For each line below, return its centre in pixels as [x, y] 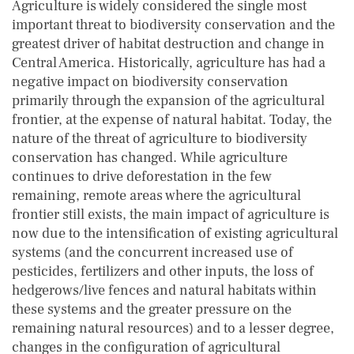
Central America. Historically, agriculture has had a [169, 63]
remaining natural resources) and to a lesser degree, [173, 328]
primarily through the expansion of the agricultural [168, 101]
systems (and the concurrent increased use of [153, 252]
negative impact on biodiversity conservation [150, 82]
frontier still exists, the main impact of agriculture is [171, 215]
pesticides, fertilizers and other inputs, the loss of [163, 271]
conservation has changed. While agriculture [150, 158]
